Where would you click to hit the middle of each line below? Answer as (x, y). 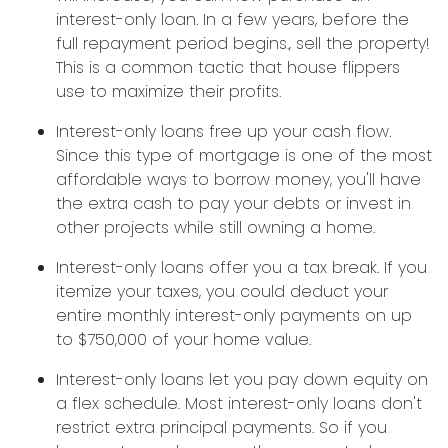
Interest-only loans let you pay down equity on (242, 379)
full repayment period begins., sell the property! (243, 43)
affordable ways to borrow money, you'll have (238, 179)
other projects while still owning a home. (218, 227)
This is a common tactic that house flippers (228, 67)
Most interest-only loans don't (303, 403)
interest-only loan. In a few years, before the (232, 19)
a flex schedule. (120, 403)
